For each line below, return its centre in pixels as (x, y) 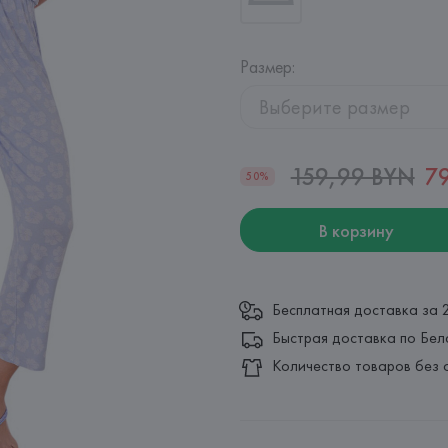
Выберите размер (334, 107)
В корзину (356, 230)
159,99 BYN (352, 176)
